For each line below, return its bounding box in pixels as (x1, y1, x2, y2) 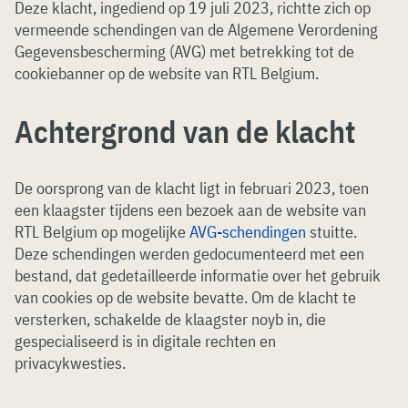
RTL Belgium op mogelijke (15, 221, 189, 242)
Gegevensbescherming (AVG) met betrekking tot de (15, 41, 354, 62)
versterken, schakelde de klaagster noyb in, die (15, 309, 326, 330)
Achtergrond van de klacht (15, 111, 355, 151)
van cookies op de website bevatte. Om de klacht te (15, 287, 356, 308)
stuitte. (306, 221, 357, 242)
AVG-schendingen (189, 221, 306, 242)
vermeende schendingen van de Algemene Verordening (15, 19, 378, 40)
